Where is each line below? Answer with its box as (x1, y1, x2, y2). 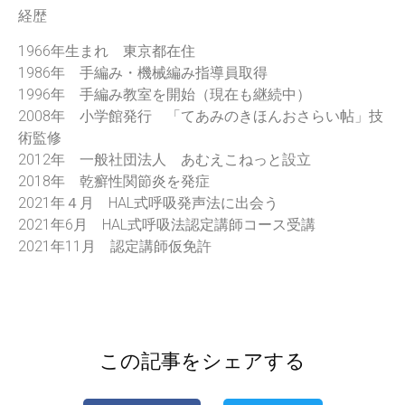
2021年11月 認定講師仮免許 (18, 237, 212, 255)
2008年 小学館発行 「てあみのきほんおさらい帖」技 (18, 107, 383, 125)
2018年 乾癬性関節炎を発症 (18, 172, 210, 190)
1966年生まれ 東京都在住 (18, 42, 195, 60)
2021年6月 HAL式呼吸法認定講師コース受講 (18, 215, 316, 233)
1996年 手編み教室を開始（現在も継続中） (18, 85, 311, 103)
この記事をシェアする (99, 349, 306, 374)
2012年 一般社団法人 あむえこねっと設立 (18, 150, 311, 168)
